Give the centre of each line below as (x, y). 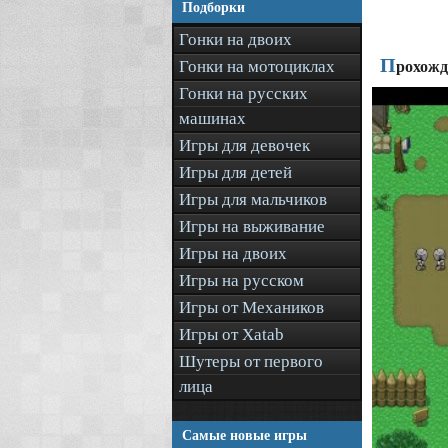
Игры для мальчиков (253, 199)
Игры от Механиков (251, 307)
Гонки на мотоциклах (257, 66)
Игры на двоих (233, 253)
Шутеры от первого (251, 361)
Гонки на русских (243, 93)
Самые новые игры (244, 435)
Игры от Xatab (231, 334)
